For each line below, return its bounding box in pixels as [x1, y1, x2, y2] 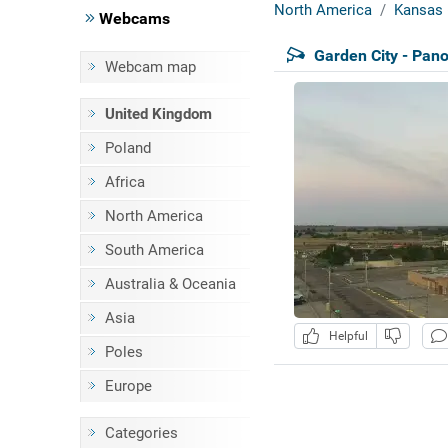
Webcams [94, 9, 170, 28]
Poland [104, 139, 151, 157]
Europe [104, 377, 152, 395]
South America [104, 241, 204, 259]
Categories [104, 424, 178, 442]
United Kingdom [104, 105, 212, 123]
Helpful [322, 329, 368, 344]
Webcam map [104, 58, 196, 76]
